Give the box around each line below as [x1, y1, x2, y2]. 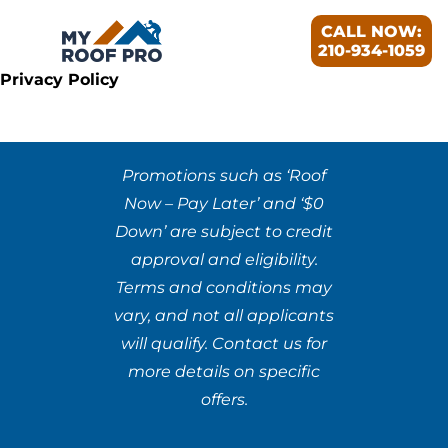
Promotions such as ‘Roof [122, 165, 326, 185]
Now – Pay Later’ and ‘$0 [124, 193, 324, 213]
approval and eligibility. [130, 249, 318, 269]
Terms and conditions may [116, 277, 332, 297]
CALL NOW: [321, 21, 423, 41]
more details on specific [128, 361, 320, 381]
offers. [200, 389, 248, 409]
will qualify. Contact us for [121, 333, 327, 353]
